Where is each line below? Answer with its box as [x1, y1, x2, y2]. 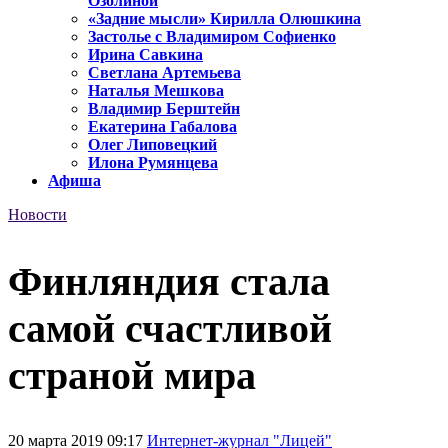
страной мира [8, 352, 256, 398]
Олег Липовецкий [88, 136, 217, 154]
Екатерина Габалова [88, 118, 237, 136]
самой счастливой [8, 305, 332, 351]
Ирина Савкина [88, 46, 203, 64]
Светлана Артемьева [88, 64, 241, 82]
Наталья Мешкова [88, 82, 224, 100]
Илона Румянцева [88, 154, 218, 172]
